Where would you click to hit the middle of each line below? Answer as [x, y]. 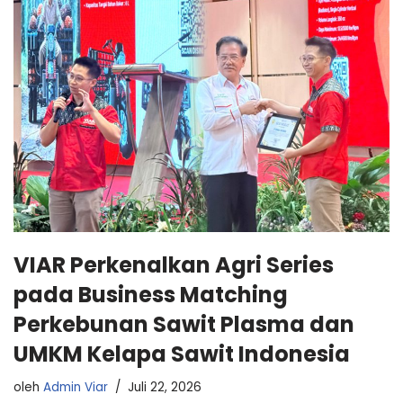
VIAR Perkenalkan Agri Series [174, 264]
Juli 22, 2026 [165, 387]
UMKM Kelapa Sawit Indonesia [182, 354]
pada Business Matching [151, 294]
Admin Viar [76, 387]
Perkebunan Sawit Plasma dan [184, 324]
